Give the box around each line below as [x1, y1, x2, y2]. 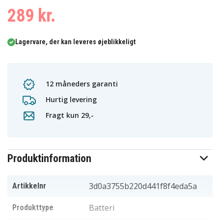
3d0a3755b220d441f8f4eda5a [89, 181, 197, 192]
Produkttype [12, 203, 54, 213]
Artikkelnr [12, 181, 46, 191]
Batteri [89, 202, 114, 214]
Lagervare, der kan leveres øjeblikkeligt [15, 38, 136, 46]
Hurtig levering [44, 94, 97, 104]
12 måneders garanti [44, 79, 118, 88]
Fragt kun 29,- [44, 110, 94, 120]
